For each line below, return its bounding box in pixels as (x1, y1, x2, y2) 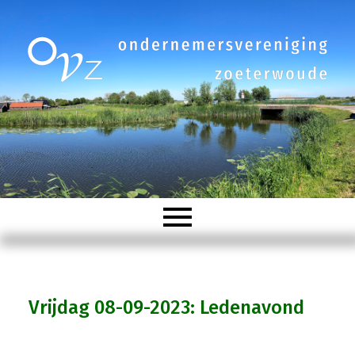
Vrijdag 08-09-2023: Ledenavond (28, 296, 304, 319)
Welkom (12, 248, 85, 274)
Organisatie (12, 298, 116, 324)
